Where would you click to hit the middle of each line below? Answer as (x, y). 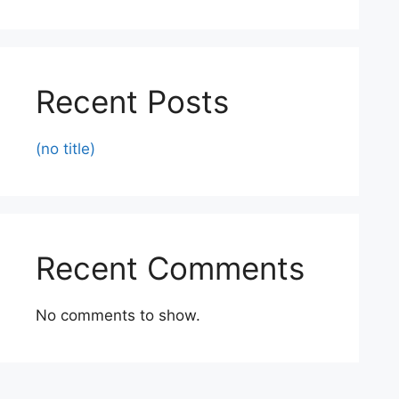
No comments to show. (118, 315)
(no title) (65, 148)
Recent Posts (132, 101)
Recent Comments (170, 268)
